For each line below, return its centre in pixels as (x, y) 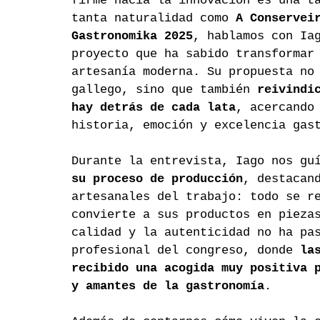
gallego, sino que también (164, 90)
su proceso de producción (157, 179)
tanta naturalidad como (154, 19)
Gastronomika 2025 (132, 36)
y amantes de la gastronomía (168, 286)
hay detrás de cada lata (154, 108)
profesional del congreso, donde (186, 251)
